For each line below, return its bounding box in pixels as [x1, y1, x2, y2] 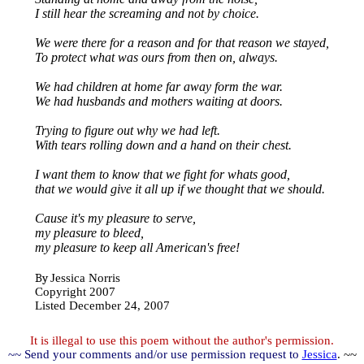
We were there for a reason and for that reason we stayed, [35, 36, 329, 50]
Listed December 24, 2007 [35, 299, 170, 312]
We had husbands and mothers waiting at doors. [35, 94, 283, 108]
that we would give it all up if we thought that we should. [35, 182, 325, 196]
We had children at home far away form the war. [35, 80, 283, 93]
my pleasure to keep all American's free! [35, 240, 240, 254]
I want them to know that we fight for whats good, [35, 167, 290, 181]
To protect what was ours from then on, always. [35, 50, 278, 64]
